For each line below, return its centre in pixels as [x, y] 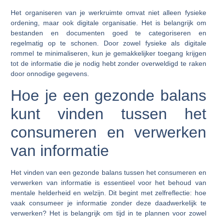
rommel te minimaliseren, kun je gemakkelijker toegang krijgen [108, 54]
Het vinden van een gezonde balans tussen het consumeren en [108, 172]
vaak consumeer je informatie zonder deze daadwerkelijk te [108, 203]
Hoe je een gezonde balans [108, 95]
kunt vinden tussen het [108, 114]
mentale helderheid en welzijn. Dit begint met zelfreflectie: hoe [108, 193]
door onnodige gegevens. [50, 74]
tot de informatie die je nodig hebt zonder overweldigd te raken [108, 64]
